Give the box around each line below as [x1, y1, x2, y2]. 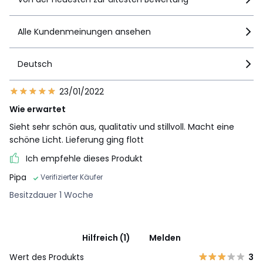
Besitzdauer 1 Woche [9, 189, 93, 201]
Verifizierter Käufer [41, 172, 103, 183]
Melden [149, 232, 181, 244]
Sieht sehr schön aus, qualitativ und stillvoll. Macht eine [9, 121, 234, 133]
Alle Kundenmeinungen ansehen [18, 26, 151, 38]
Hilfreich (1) [82, 232, 130, 244]
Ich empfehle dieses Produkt [26, 153, 143, 165]
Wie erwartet [9, 103, 66, 116]
